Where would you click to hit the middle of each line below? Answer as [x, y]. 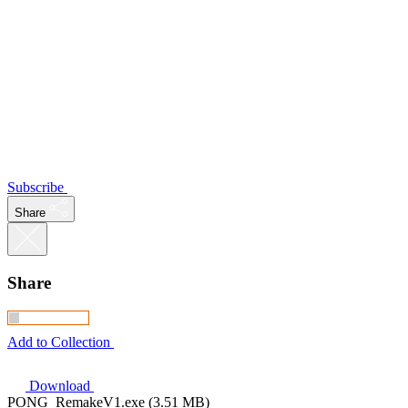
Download [60, 385]
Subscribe [36, 188]
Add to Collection [59, 342]
